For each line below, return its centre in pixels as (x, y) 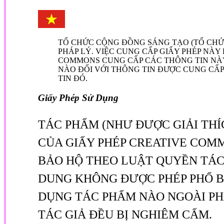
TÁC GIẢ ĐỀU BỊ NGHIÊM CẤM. (125, 214)
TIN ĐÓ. (73, 78)
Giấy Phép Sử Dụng (78, 97)
